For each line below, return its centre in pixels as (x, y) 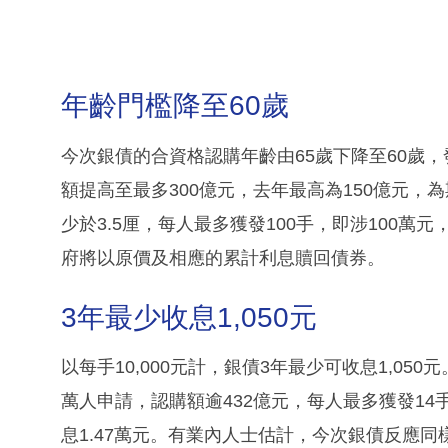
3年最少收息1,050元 (189, 317)
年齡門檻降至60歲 (175, 106)
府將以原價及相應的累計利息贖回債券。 (223, 257)
